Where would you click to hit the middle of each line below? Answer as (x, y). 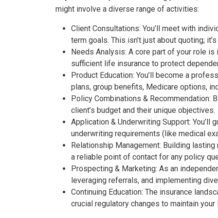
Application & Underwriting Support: (131, 122)
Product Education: (103, 75)
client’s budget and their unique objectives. (143, 110)
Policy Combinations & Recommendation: (141, 99)
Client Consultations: (106, 28)
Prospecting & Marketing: (114, 169)
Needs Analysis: (99, 52)
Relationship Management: (116, 145)
